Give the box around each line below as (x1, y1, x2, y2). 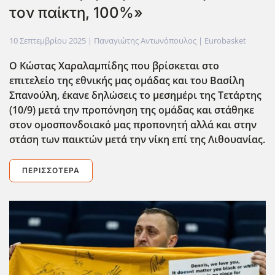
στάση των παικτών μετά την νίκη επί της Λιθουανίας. (9, 132, 265, 146)
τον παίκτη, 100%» (9, 3, 143, 21)
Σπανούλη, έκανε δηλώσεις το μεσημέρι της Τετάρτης (9, 88, 261, 102)
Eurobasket (204, 34, 246, 46)
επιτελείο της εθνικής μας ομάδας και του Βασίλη (9, 73, 244, 87)
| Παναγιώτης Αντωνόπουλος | (86, 34, 204, 46)
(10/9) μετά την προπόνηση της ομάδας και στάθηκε (9, 103, 254, 117)
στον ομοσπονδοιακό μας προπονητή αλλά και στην (9, 117, 257, 131)
